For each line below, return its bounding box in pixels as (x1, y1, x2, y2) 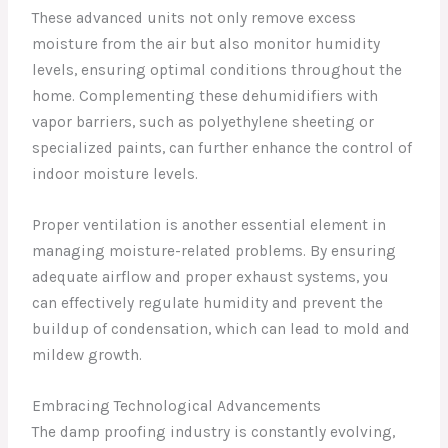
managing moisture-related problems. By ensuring (32, 242, 397, 261)
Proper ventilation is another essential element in (32, 216, 387, 235)
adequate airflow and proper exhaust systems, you (32, 268, 390, 287)
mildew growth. (32, 346, 143, 365)
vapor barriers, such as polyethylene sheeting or (32, 113, 375, 132)
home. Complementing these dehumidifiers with (32, 87, 379, 106)
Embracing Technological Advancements (32, 396, 322, 415)
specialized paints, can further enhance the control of (32, 139, 413, 158)
